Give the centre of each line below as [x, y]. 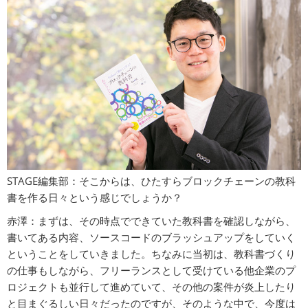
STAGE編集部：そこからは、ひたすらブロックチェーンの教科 [151, 180]
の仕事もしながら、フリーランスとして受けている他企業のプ [151, 270]
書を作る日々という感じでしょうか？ [95, 197]
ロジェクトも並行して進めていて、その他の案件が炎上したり [151, 286]
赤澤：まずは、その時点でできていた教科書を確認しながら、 [151, 220]
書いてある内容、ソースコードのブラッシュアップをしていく [151, 237]
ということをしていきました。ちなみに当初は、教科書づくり [151, 253]
